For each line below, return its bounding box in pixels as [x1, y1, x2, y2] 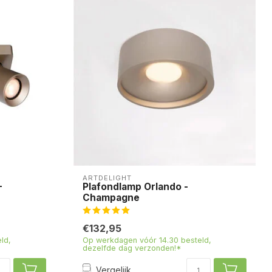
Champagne [83, 191, 140, 203]
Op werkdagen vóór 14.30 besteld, [83, 235, 211, 245]
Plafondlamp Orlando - [83, 180, 188, 192]
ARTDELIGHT [83, 173, 132, 182]
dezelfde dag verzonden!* [83, 243, 182, 253]
